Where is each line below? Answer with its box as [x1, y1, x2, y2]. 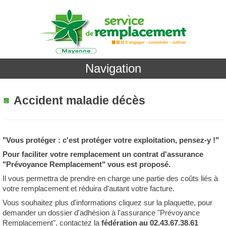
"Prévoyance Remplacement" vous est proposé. [3, 160, 171, 168]
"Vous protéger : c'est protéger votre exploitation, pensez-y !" [3, 136, 219, 144]
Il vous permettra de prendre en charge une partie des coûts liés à [3, 174, 218, 183]
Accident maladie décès [14, 94, 145, 107]
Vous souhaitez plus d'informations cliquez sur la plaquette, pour [3, 198, 212, 207]
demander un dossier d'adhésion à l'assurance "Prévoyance [3, 208, 200, 217]
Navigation [85, 62, 141, 75]
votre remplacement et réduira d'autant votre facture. [3, 184, 175, 193]
